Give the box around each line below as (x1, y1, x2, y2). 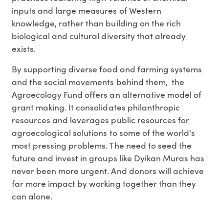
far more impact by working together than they (12, 177, 196, 190)
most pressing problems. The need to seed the (12, 139, 192, 152)
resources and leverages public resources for (12, 114, 189, 126)
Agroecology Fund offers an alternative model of (12, 88, 201, 101)
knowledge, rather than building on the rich (12, 17, 181, 29)
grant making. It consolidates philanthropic (12, 101, 180, 113)
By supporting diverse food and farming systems (12, 63, 202, 75)
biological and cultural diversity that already (12, 30, 186, 42)
